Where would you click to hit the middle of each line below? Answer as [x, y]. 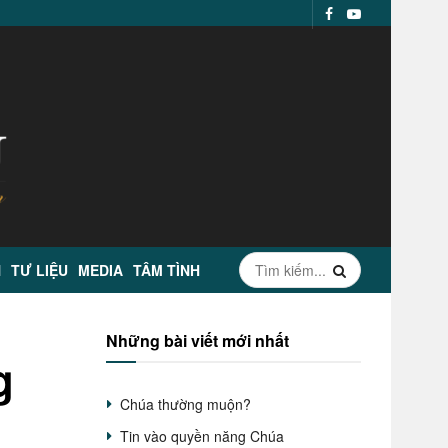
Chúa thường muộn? [185, 404]
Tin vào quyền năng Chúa [202, 436]
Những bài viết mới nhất [197, 340]
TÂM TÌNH [166, 270]
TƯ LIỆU [39, 270]
